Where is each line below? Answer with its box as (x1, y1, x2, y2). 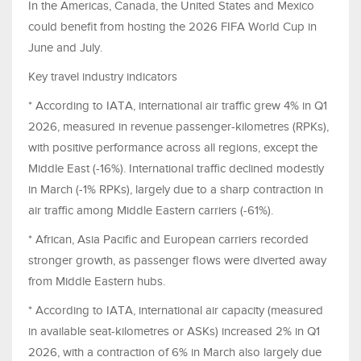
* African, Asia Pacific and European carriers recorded (28, 232, 309, 246)
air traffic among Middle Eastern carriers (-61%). (28, 203, 273, 217)
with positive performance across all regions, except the (28, 140, 317, 154)
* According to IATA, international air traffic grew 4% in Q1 (28, 98, 327, 112)
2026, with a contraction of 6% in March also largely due (28, 345, 322, 359)
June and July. (28, 40, 102, 54)
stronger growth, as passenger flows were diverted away (28, 253, 326, 267)
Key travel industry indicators (28, 69, 177, 83)
